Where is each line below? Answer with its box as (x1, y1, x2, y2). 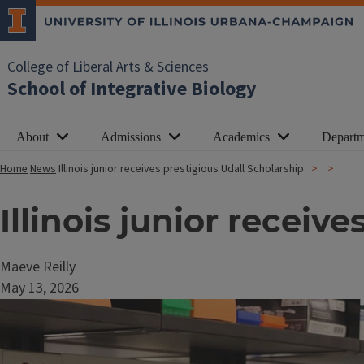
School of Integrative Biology (7, 75, 257, 103)
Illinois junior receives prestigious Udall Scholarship (58, 161, 304, 177)
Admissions (101, 130, 161, 144)
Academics (213, 130, 270, 144)
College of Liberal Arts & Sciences (7, 57, 209, 77)
